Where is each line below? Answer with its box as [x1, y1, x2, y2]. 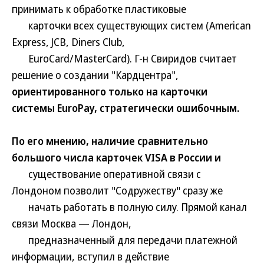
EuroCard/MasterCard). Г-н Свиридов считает [12, 51, 237, 65]
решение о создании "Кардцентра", [12, 68, 179, 82]
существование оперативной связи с [12, 167, 201, 181]
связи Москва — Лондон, [12, 216, 131, 230]
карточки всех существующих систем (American [12, 18, 251, 32]
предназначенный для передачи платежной [12, 233, 237, 247]
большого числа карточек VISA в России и [12, 150, 221, 164]
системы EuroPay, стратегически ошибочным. [12, 101, 239, 115]
